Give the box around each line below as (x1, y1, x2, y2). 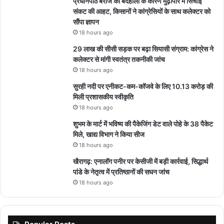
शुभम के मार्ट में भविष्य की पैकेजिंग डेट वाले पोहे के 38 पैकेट (73, 119, 213, 128)
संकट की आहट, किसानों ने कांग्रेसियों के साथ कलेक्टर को (73, 6, 210, 15)
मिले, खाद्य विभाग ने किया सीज (73, 129, 144, 138)
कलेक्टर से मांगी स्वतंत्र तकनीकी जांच (73, 54, 165, 63)
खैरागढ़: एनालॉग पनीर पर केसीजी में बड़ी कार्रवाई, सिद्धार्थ (73, 156, 208, 165)
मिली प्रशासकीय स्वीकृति (73, 92, 133, 101)
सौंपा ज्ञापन (73, 17, 99, 26)
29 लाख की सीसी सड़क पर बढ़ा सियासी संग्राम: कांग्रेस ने (73, 44, 213, 53)
